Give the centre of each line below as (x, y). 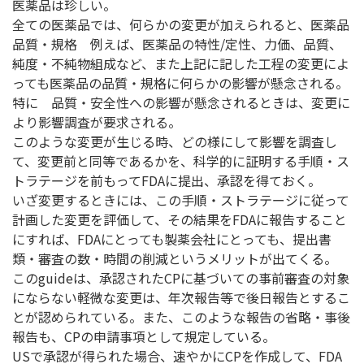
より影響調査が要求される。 (97, 122)
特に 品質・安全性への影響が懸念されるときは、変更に (181, 103)
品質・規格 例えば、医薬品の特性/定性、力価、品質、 (177, 44)
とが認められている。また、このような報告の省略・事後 (181, 317)
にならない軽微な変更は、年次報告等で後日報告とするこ (181, 298)
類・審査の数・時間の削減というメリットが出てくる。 (175, 259)
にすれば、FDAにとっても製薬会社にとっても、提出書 (172, 239)
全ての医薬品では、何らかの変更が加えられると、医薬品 (181, 25)
